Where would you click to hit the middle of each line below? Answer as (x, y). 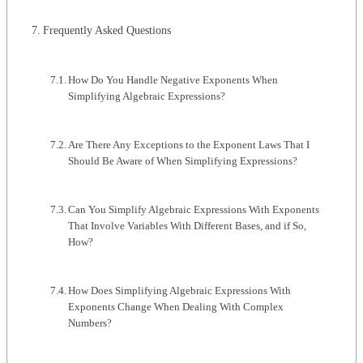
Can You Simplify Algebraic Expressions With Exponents (194, 210)
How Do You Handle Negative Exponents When (173, 80)
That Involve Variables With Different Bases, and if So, (188, 226)
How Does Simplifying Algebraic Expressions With (180, 291)
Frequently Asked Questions (107, 30)
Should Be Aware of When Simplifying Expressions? (183, 161)
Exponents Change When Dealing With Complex (176, 307)
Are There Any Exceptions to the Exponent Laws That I (189, 145)
